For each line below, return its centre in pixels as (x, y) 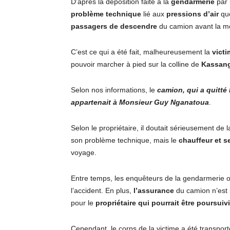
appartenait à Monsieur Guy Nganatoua (140, 102)
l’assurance (154, 190)
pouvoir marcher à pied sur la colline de (136, 64)
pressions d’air (193, 14)
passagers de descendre (114, 26)
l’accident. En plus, (102, 190)
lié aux (154, 14)
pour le (83, 203)
